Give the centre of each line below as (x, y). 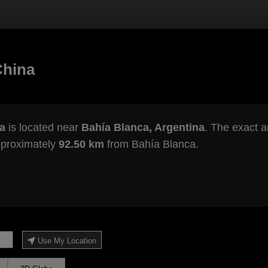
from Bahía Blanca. (151, 144)
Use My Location (67, 241)
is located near (43, 128)
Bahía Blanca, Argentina (143, 128)
